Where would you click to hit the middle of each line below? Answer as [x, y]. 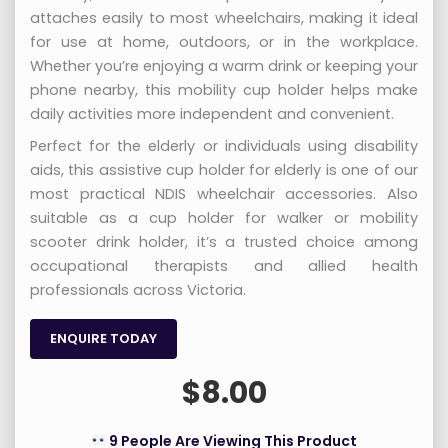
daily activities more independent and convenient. [212, 114]
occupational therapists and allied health [224, 265]
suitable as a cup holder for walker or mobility [224, 217]
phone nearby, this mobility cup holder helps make [224, 90]
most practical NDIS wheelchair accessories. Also [224, 193]
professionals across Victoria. [138, 289]
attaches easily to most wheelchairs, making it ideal [224, 18]
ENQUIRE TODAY [103, 338]
